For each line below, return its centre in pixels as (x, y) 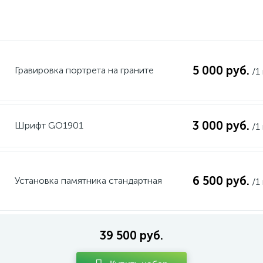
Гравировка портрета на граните (84, 70)
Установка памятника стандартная (88, 181)
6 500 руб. (221, 181)
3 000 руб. (221, 126)
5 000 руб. (221, 70)
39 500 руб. (131, 235)
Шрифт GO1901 (49, 125)
